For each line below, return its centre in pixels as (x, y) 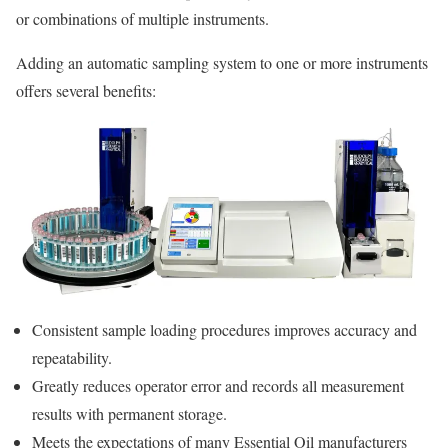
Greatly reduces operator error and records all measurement (218, 385)
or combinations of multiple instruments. (147, 19)
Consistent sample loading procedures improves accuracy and (224, 329)
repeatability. (72, 357)
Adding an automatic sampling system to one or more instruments (222, 63)
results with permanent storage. (129, 413)
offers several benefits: (88, 91)
